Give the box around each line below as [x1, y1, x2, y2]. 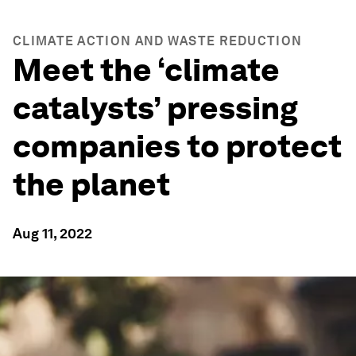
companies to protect [13, 127, 342, 165]
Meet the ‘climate [13, 51, 280, 89]
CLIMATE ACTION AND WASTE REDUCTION [13, 33, 303, 48]
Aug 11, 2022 [13, 225, 92, 242]
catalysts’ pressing [13, 89, 298, 127]
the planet [13, 165, 170, 203]
